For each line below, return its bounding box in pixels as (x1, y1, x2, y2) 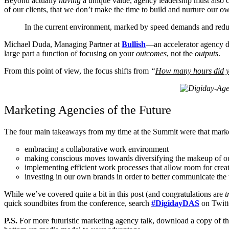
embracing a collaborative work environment (25, 144, 169, 153)
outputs (195, 49, 218, 58)
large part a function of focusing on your (4, 49, 136, 58)
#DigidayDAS (151, 198, 199, 208)
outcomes (136, 49, 167, 58)
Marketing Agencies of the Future (4, 103, 171, 117)
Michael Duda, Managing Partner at (4, 39, 122, 49)
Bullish (122, 39, 146, 49)
